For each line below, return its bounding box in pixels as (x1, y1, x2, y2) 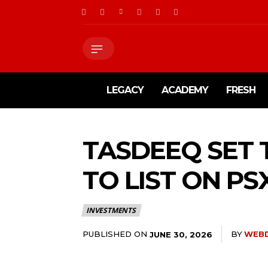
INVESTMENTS (86, 205, 136, 215)
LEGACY (106, 84, 144, 96)
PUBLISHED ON (83, 229, 147, 239)
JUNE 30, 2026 (150, 229, 212, 239)
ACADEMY (162, 84, 208, 96)
